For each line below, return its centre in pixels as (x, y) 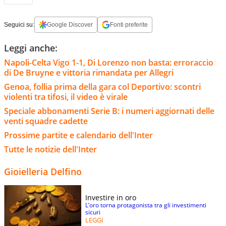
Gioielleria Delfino (43, 171)
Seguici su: (19, 24)
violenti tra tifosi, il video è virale (66, 97)
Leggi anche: (31, 48)
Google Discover (70, 24)
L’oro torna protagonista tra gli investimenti (146, 205)
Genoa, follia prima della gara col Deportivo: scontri (102, 87)
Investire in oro (111, 197)
